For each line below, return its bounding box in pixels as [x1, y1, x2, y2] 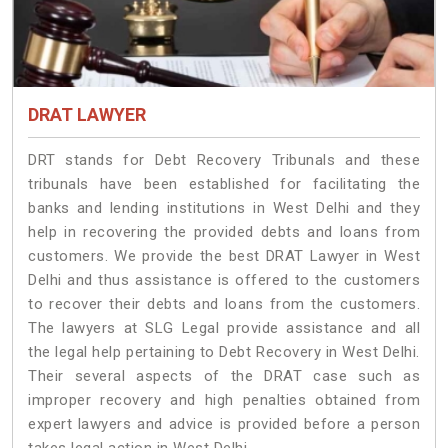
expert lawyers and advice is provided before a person [28, 415, 420, 434]
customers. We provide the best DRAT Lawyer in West [28, 247, 420, 266]
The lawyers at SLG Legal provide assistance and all [28, 319, 420, 338]
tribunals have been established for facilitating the [28, 175, 420, 194]
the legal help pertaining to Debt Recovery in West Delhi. [28, 343, 420, 362]
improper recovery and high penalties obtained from [28, 391, 420, 410]
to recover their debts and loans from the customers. [28, 295, 420, 314]
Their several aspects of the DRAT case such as [28, 367, 420, 386]
